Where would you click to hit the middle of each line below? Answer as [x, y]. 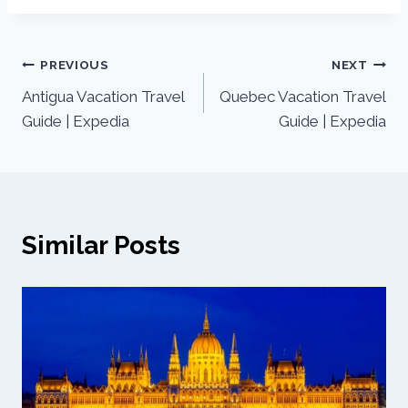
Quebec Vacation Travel [303, 96]
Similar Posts [101, 245]
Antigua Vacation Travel [103, 96]
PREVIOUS [75, 65]
